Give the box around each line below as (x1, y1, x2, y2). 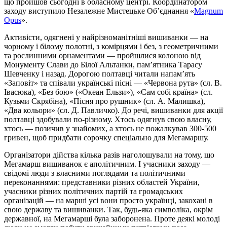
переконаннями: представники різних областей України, (4, 177, 200, 186)
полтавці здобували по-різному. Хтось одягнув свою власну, (4, 115, 212, 124)
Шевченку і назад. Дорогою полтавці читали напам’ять (4, 69, 195, 78)
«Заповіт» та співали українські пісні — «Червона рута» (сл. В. (4, 78, 222, 87)
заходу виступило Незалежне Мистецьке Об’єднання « (4, 6, 194, 15)
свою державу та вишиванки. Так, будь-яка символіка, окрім (4, 205, 213, 214)
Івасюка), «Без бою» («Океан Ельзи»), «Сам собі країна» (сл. (4, 87, 213, 96)
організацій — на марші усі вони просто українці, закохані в (4, 196, 213, 205)
